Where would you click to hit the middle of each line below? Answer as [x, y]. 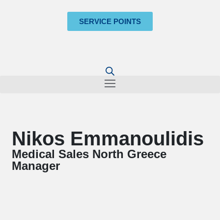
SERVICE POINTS [110, 21]
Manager [36, 165]
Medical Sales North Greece [89, 154]
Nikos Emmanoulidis [108, 138]
